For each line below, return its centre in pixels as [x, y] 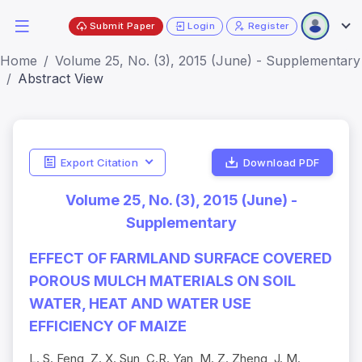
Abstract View [61, 78]
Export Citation [99, 162]
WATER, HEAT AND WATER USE [140, 304]
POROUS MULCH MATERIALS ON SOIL [162, 281]
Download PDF [281, 162]
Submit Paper [122, 25]
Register [268, 25]
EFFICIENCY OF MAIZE [108, 326]
